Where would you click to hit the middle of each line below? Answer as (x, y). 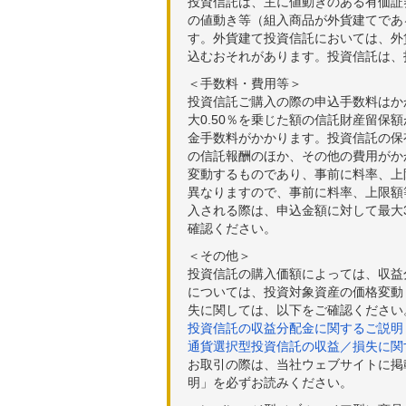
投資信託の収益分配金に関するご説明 (295, 328)
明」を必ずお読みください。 (270, 382)
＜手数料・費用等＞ (245, 83)
